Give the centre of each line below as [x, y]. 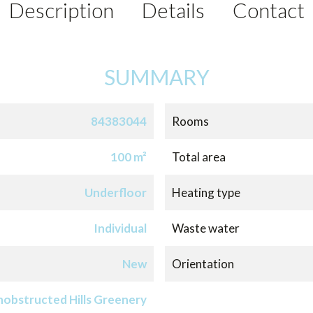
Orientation [203, 264]
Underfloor [115, 193]
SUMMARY [156, 77]
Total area [199, 157]
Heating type [206, 193]
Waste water [206, 228]
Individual [120, 228]
